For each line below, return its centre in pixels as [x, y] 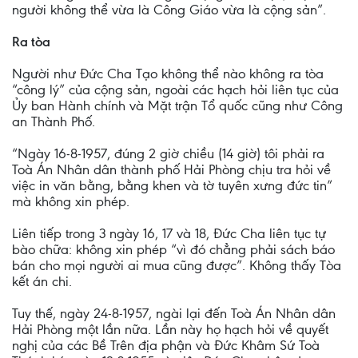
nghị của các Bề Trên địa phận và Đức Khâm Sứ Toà [166, 345]
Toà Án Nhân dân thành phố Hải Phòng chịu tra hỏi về [171, 169]
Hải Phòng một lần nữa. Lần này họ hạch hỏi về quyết [170, 329]
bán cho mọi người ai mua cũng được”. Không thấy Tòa [177, 265]
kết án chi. [42, 281]
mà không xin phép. [71, 201]
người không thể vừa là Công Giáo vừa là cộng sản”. [169, 10]
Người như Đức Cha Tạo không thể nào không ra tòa [168, 74]
